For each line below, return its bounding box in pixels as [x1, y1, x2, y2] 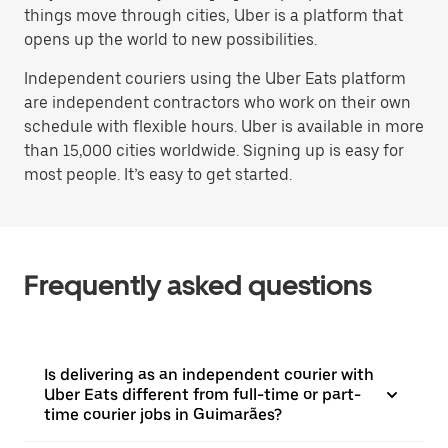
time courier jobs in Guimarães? [44, 405, 282, 424]
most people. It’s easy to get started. [24, 165, 292, 184]
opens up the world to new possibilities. [24, 30, 317, 49]
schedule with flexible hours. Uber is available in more [24, 117, 424, 136]
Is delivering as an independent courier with [44, 365, 374, 384]
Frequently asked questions [24, 268, 372, 302]
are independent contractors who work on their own [24, 93, 411, 112]
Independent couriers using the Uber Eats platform [24, 69, 406, 88]
